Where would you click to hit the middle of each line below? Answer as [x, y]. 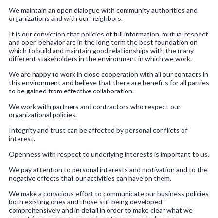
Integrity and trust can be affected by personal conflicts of [98, 130]
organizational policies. [43, 115]
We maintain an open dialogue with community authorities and [103, 10]
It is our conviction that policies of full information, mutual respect [109, 34]
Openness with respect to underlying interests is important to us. [109, 154]
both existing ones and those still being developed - [87, 202]
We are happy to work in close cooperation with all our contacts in [109, 74]
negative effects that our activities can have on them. [90, 178]
